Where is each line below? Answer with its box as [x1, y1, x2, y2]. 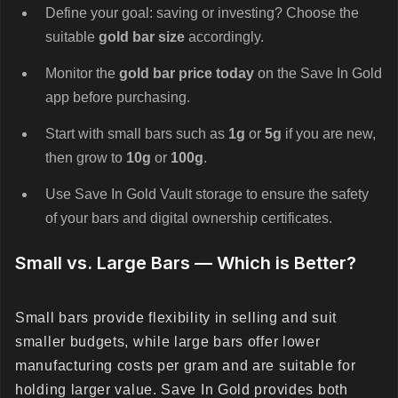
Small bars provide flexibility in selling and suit [15, 310, 338, 325]
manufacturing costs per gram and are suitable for [15, 358, 356, 373]
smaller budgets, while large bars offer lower [15, 334, 321, 349]
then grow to [45, 150, 126, 165]
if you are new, [282, 126, 376, 141]
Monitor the [45, 66, 119, 81]
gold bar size [99, 29, 185, 44]
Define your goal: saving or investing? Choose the [45, 5, 359, 20]
